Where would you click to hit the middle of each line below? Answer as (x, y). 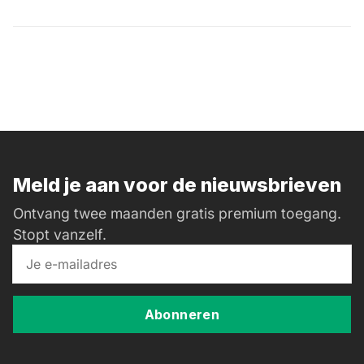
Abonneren (182, 314)
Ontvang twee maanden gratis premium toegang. (177, 213)
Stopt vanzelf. (60, 234)
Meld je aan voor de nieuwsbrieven (177, 184)
